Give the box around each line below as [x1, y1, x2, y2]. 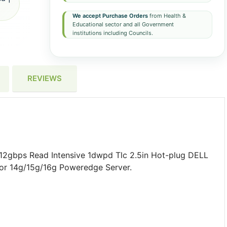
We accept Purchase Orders [72, 12, 148, 19]
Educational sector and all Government [72, 21, 174, 28]
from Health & [147, 12, 186, 19]
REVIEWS [27, 73, 62, 83]
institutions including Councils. [72, 29, 153, 36]
